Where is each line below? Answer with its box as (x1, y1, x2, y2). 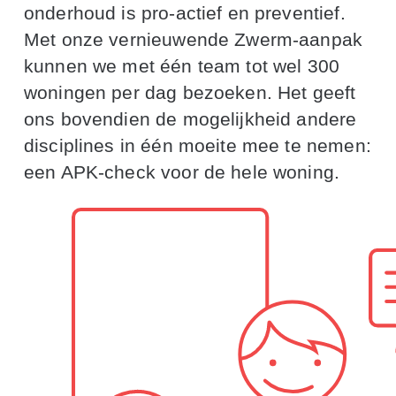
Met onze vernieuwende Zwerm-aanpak (23, 28, 363, 49)
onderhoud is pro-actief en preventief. (23, 2, 346, 23)
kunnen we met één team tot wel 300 (23, 55, 340, 76)
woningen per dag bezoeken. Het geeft (23, 81, 356, 103)
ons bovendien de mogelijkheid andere (23, 108, 357, 129)
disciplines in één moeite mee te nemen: (23, 134, 371, 156)
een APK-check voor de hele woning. (23, 161, 340, 182)
